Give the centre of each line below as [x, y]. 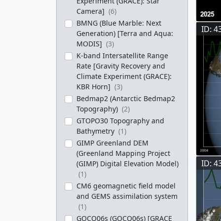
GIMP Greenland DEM [112, 143]
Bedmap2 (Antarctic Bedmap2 [126, 98]
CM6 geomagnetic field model [126, 186]
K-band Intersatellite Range [122, 55]
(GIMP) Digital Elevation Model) [128, 164]
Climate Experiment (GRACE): [124, 76]
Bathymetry [96, 131]
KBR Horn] [94, 87]
